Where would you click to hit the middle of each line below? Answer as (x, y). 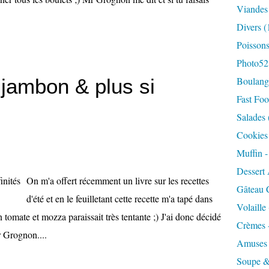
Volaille (251, 207)
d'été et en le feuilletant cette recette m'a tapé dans (119, 198)
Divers (249, 27)
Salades (251, 117)
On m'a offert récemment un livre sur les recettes (118, 180)
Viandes (252, 9)
